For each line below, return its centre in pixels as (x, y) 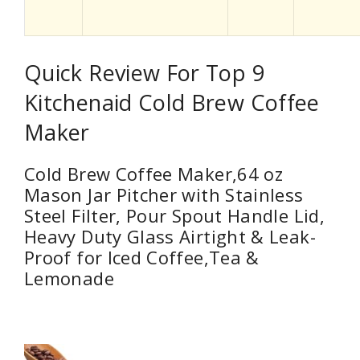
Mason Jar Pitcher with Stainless (164, 195)
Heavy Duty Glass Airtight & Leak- (170, 237)
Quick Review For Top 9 (144, 73)
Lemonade (69, 278)
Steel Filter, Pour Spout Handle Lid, (174, 216)
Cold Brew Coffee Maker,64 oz (154, 174)
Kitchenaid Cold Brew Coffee (172, 103)
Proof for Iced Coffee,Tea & (142, 258)
